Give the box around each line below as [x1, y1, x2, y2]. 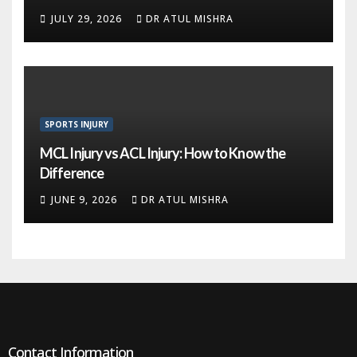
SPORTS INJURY [45, 119, 108, 131]
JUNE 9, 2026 [51, 192, 120, 206]
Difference [40, 164, 106, 182]
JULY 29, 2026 [51, 11, 125, 25]
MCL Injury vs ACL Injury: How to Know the [40, 144, 286, 163]
